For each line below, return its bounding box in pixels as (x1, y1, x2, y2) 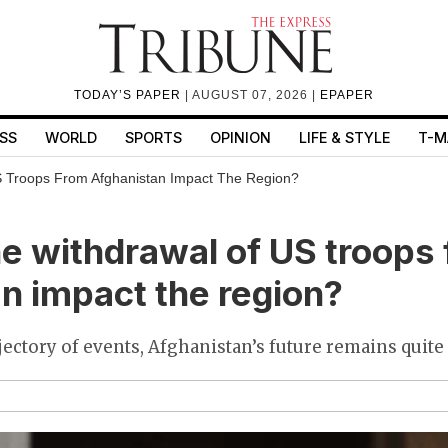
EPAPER (320, 88, 374, 102)
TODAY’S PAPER (74, 88, 185, 102)
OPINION (209, 129, 271, 146)
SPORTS (124, 129, 182, 146)
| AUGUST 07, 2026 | (185, 88, 320, 102)
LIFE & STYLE (298, 129, 390, 146)
